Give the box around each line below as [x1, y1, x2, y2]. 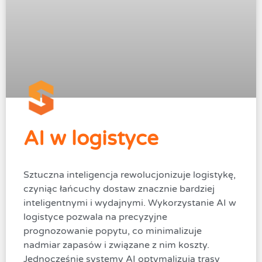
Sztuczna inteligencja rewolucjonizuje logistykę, [23, 168, 236, 181]
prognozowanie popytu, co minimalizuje [23, 225, 202, 237]
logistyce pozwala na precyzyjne [23, 211, 167, 223]
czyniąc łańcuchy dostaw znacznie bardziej [23, 182, 215, 195]
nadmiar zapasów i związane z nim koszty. [23, 239, 209, 251]
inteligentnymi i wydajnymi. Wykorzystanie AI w [23, 196, 236, 209]
